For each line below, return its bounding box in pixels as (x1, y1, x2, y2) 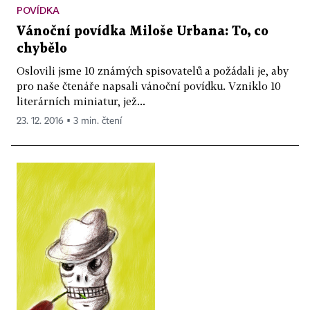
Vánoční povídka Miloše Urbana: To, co (17, 25, 268, 37)
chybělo (17, 42, 67, 55)
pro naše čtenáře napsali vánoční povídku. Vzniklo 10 (17, 79, 281, 92)
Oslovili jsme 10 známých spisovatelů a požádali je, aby (17, 64, 289, 77)
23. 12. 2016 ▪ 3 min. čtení (17, 116, 122, 126)
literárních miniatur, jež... (17, 94, 145, 107)
